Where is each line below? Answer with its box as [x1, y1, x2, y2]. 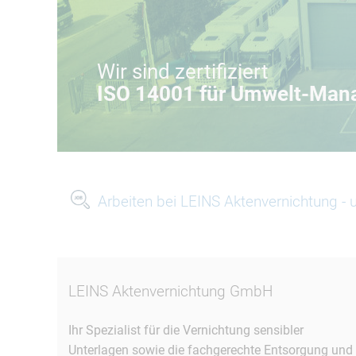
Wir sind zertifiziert [97, 60, 269, 84]
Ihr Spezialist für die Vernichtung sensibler [68, 323, 304, 338]
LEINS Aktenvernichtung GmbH [68, 282, 273, 300]
